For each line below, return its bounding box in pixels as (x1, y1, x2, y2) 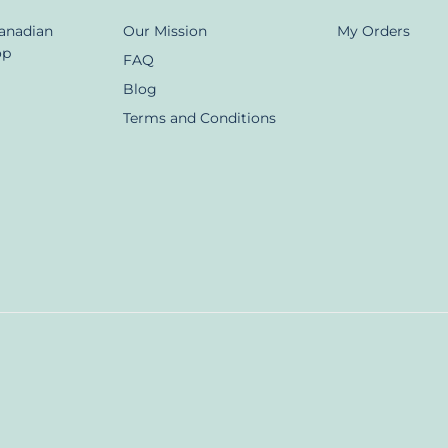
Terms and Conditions (122, 109, 276, 128)
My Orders (336, 22, 410, 41)
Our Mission (122, 22, 207, 41)
